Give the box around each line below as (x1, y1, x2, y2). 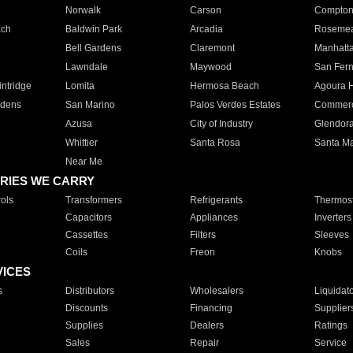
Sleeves (314, 229, 349, 240)
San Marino (65, 99, 115, 110)
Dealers (189, 320, 224, 331)
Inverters (314, 212, 351, 223)
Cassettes (65, 229, 108, 240)
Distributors (65, 285, 114, 296)
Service (314, 337, 347, 348)
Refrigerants (189, 195, 243, 206)
